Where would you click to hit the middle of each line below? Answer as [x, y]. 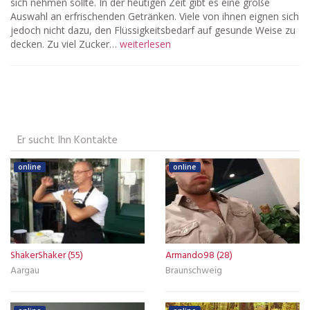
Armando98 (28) [199, 256]
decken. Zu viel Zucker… [65, 44]
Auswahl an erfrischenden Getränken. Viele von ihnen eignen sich [155, 16]
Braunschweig [194, 271]
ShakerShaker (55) [47, 256]
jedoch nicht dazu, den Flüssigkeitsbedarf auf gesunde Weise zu [153, 30]
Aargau [25, 271]
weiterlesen [145, 44]
